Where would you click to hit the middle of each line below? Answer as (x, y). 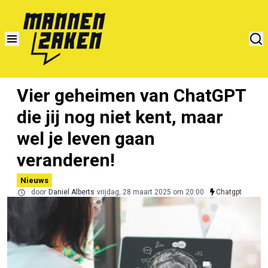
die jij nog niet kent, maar (120, 117)
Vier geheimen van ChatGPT (131, 95)
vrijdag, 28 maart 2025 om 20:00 (150, 192)
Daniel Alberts (71, 192)
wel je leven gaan (86, 138)
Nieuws (34, 180)
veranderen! (66, 160)
